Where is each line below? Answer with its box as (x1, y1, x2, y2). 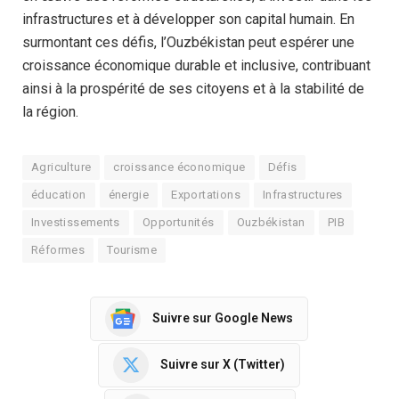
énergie (108, 187, 150, 201)
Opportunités (142, 215, 215, 229)
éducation (31, 187, 86, 201)
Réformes (31, 242, 85, 256)
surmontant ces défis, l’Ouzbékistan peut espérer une (22, 33, 354, 51)
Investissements (31, 215, 120, 229)
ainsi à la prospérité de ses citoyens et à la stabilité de (22, 79, 364, 97)
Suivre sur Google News (151, 311, 293, 326)
